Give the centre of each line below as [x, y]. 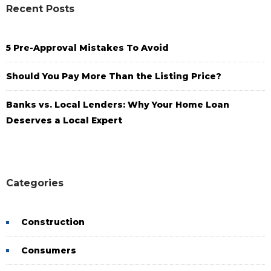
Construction [53, 222]
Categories [35, 183]
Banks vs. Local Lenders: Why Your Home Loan [118, 105]
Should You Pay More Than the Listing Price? [114, 76]
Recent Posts [40, 9]
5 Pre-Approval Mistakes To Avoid [87, 48]
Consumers [49, 250]
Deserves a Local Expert [64, 120]
